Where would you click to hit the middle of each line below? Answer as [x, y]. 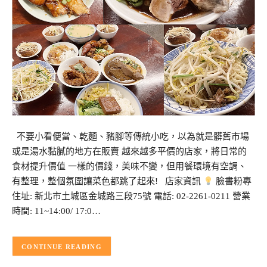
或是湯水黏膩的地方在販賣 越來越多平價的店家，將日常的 [129, 152]
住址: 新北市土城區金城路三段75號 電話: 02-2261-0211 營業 [131, 196]
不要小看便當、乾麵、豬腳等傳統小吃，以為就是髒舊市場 [131, 137]
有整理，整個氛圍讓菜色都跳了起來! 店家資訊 [108, 181]
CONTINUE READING [62, 246]
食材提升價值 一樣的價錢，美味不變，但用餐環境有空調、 [129, 167]
